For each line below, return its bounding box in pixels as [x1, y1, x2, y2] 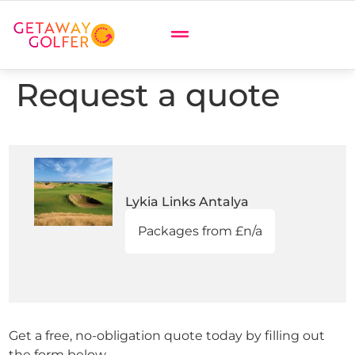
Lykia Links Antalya [124, 194, 249, 209]
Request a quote [16, 75, 280, 114]
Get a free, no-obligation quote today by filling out [9, 328, 325, 343]
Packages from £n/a [137, 223, 262, 239]
